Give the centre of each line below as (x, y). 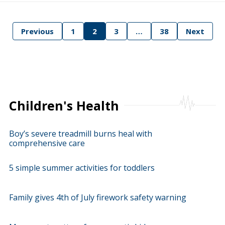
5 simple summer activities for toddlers (82, 168)
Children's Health (64, 105)
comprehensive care (47, 143)
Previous (37, 31)
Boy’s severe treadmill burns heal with (81, 134)
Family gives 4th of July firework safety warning (98, 197)
